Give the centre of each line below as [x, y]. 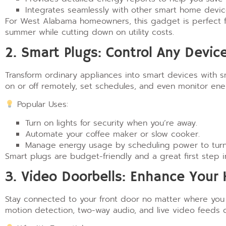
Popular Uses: [41, 105]
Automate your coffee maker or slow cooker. [112, 134]
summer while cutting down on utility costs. [90, 32]
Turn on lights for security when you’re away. [111, 123]
